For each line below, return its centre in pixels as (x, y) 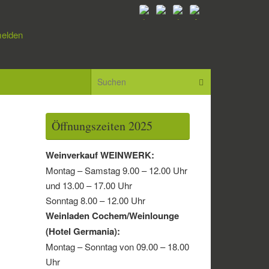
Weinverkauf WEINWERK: (100, 155)
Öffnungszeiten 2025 (102, 126)
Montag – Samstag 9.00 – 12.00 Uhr (116, 171)
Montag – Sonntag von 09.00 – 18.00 (117, 247)
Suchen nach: (237, 75)
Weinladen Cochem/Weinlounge (112, 216)
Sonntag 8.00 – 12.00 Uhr (95, 201)
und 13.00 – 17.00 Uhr (89, 186)
